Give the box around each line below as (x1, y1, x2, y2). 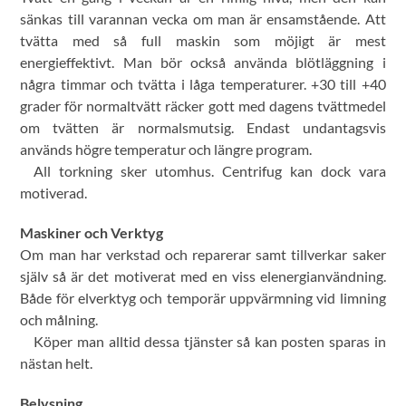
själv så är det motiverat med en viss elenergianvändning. (20, 267, 386, 285)
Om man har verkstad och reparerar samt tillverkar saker (20, 246, 386, 264)
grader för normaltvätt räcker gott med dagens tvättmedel (20, 97, 386, 115)
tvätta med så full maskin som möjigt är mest (20, 32, 386, 50)
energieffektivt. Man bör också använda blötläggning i (20, 53, 386, 72)
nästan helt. (20, 354, 93, 372)
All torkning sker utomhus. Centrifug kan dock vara (34, 162, 386, 180)
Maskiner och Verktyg (20, 224, 164, 242)
